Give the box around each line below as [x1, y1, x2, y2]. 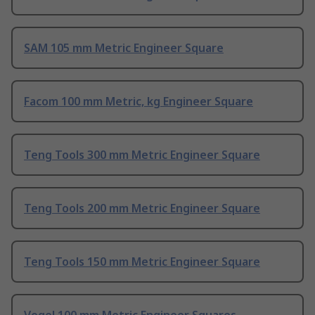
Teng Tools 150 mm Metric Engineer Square [24, 254, 260, 270]
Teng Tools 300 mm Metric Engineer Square [24, 147, 260, 163]
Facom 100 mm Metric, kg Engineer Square [24, 94, 253, 110]
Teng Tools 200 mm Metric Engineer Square [24, 200, 260, 217]
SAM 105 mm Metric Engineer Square [24, 40, 224, 56]
